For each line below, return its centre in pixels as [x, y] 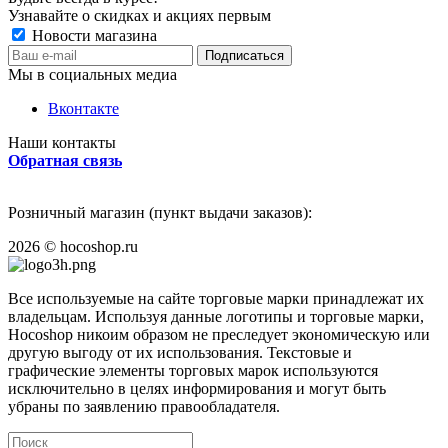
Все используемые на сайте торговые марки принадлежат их [216, 299]
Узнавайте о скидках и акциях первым [139, 16]
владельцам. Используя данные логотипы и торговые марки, [216, 317]
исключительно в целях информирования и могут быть [197, 389]
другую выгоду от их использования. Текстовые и [180, 353]
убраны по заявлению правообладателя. [144, 407]
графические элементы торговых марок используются [193, 371]
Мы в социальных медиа [92, 75]
